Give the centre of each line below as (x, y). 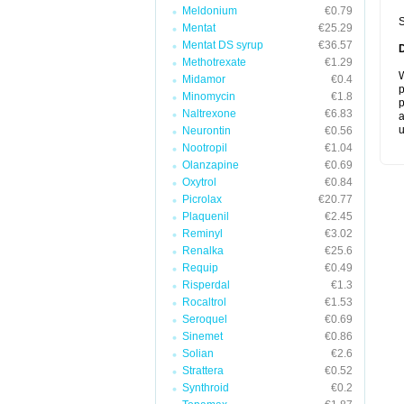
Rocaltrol (204, 302)
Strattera (203, 371)
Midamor (204, 79)
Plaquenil (206, 216)
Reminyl (202, 234)
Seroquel (205, 319)
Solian (198, 353)
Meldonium (210, 11)
